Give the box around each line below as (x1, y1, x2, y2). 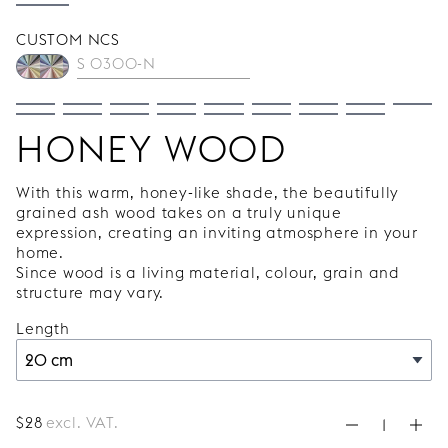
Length (16, 319, 70, 338)
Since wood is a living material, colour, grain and (16, 263, 400, 282)
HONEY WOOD (16, 126, 287, 172)
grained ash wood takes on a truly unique (16, 203, 342, 222)
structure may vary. (16, 283, 165, 302)
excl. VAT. (46, 413, 119, 432)
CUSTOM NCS (16, 30, 120, 49)
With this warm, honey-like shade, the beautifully (16, 183, 400, 202)
